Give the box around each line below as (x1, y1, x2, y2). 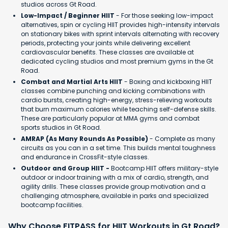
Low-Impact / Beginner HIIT (21, 11, 115, 20)
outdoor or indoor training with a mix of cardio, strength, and (21, 173, 209, 182)
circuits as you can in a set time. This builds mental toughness (21, 143, 216, 152)
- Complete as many (148, 134, 215, 143)
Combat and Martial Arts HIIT (21, 77, 123, 86)
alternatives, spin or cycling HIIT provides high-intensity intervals (21, 20, 220, 29)
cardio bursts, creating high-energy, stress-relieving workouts (21, 95, 212, 104)
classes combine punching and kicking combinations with (21, 86, 205, 95)
